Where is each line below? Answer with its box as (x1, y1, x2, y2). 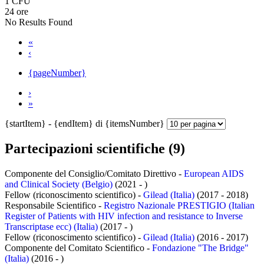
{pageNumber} (28, 67, 86, 78)
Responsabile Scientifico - (5, 200, 104, 211)
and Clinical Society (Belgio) (5, 179, 113, 190)
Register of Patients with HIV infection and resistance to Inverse (5, 211, 243, 222)
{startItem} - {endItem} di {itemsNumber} (5, 118, 167, 128)
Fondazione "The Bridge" (152, 243, 249, 253)
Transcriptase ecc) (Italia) (5, 222, 98, 232)
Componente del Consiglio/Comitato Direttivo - (5, 169, 184, 179)
